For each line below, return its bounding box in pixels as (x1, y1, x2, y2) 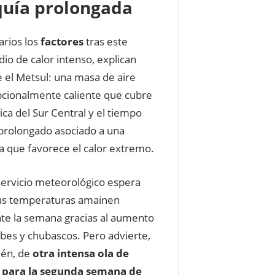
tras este (83, 34, 128, 48)
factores (41, 34, 83, 48)
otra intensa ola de (33, 246, 129, 260)
